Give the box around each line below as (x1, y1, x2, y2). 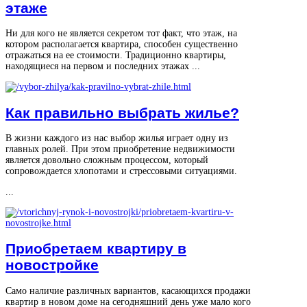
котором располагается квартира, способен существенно (5, 39, 238, 50)
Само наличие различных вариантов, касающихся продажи (5, 285, 251, 296)
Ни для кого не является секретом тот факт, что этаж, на (5, 28, 237, 39)
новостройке (5, 257, 99, 273)
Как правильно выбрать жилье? (5, 104, 239, 121)
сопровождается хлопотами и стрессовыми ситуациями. (5, 166, 237, 177)
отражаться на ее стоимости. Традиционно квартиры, (5, 50, 226, 61)
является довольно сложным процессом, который (5, 155, 208, 166)
